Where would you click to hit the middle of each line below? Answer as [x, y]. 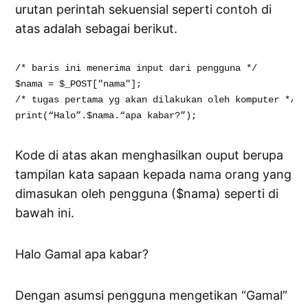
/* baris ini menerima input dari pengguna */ [136, 68]
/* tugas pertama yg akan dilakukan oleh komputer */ [156, 100]
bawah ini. [45, 213]
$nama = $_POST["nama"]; [79, 84]
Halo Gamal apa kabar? [82, 254]
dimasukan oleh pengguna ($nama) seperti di [147, 194]
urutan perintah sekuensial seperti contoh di [144, 10]
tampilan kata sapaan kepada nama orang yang [154, 175]
